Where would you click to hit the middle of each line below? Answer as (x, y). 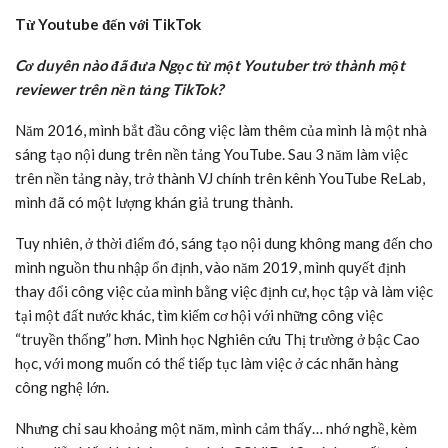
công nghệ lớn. (62, 387)
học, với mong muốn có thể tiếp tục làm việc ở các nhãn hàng (207, 363)
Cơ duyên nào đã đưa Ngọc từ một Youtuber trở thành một (210, 65)
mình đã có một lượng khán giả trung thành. (154, 202)
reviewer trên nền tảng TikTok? (119, 89)
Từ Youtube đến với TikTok (108, 24)
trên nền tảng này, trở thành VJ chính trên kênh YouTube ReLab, (220, 178)
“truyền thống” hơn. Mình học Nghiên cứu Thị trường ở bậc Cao (217, 339)
